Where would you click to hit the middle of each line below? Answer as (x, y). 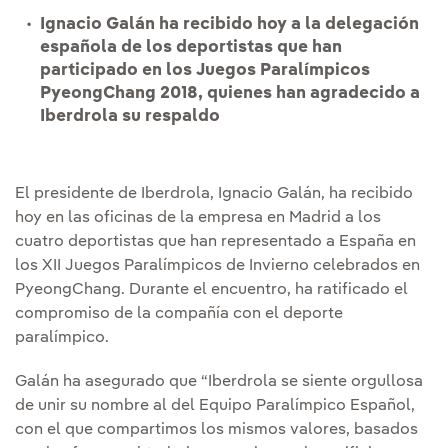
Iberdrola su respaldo (130, 116)
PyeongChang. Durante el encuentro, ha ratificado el (211, 289)
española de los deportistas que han (191, 47)
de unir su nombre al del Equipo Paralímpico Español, (215, 405)
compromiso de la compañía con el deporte (179, 313)
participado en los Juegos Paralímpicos (205, 70)
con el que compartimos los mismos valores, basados (216, 429)
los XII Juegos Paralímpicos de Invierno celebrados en (217, 265)
